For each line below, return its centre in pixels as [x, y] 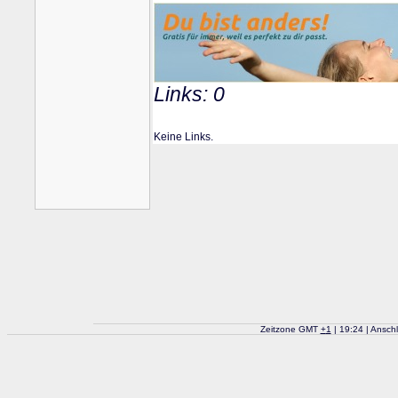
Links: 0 [189, 94]
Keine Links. [183, 137]
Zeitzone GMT [290, 329]
